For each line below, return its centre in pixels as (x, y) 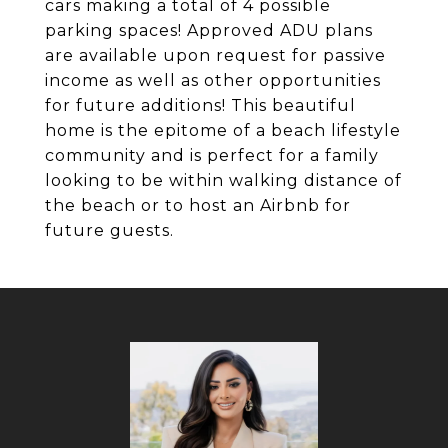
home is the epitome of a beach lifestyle (223, 130)
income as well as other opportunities (213, 80)
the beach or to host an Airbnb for (198, 205)
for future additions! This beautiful (200, 105)
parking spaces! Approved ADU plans (209, 30)
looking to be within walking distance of (223, 180)
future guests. (109, 230)
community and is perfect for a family (212, 155)
